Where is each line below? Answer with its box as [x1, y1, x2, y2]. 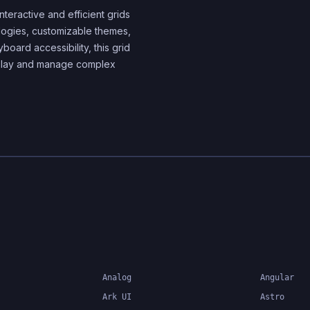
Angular [260, 273, 294, 282]
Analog [102, 273, 131, 282]
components [200, 7, 257, 19]
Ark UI [102, 292, 131, 302]
